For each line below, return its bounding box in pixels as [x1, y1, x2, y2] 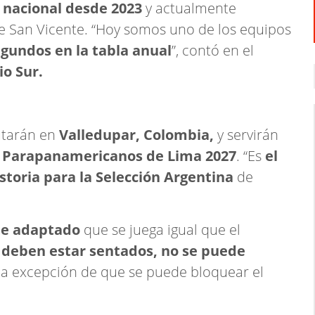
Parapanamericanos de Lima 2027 [2, 146, 236, 165]
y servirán [214, 125, 278, 144]
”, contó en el [172, 41, 254, 60]
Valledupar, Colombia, [56, 125, 214, 144]
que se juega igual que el [84, 220, 240, 239]
